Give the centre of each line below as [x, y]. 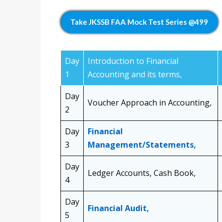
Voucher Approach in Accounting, [150, 103]
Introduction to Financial [133, 61]
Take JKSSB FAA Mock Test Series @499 [139, 22]
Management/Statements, [142, 145]
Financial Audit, [118, 208]
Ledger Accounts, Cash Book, [142, 173]
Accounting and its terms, [135, 75]
